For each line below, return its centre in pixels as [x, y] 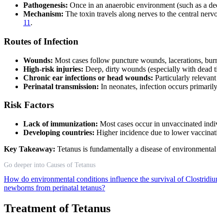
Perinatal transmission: [61, 86]
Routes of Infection [41, 41]
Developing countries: [59, 133]
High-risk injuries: [53, 69]
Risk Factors [29, 105]
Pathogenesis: [46, 5]
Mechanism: [43, 14]
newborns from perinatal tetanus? [54, 188]
